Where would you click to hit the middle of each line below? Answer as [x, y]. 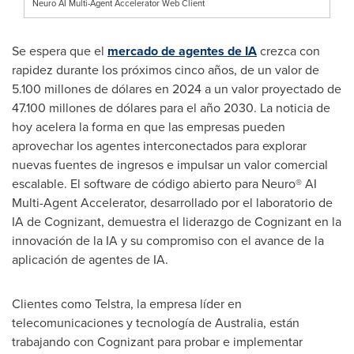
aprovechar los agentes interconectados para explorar [159, 145]
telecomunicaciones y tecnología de [113, 322]
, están [281, 322]
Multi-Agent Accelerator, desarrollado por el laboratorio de [172, 202]
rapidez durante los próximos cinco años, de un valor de [166, 70]
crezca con [288, 51]
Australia [239, 322]
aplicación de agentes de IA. [90, 259]
